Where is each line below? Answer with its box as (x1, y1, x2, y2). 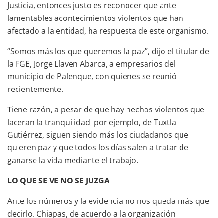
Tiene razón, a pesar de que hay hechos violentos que (7, 104, 204, 115)
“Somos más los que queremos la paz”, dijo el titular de (7, 45, 209, 56)
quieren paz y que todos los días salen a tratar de (7, 142, 188, 153)
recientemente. (7, 83, 63, 94)
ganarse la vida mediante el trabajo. (7, 154, 138, 165)
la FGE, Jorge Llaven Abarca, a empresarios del (7, 58, 176, 69)
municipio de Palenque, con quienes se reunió (7, 71, 177, 82)
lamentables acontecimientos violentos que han (7, 12, 183, 23)
